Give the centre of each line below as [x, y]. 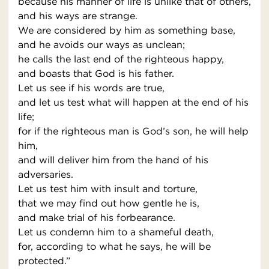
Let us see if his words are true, [91, 88]
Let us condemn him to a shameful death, [116, 232]
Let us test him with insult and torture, [108, 189]
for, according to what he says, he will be [114, 246]
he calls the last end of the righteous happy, [121, 59]
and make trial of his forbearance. [97, 218]
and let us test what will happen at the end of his [133, 102]
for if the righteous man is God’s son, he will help [133, 131]
